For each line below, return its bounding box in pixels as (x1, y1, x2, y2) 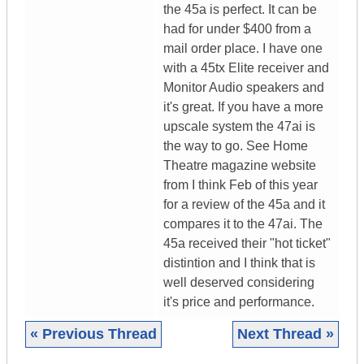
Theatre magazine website (163, 158, 316, 173)
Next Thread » (237, 326, 334, 343)
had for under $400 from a (163, 22, 311, 37)
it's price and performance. (163, 295, 314, 310)
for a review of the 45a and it (163, 197, 325, 212)
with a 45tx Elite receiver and (163, 61, 329, 76)
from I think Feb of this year (163, 178, 318, 193)
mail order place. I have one (163, 41, 323, 56)
